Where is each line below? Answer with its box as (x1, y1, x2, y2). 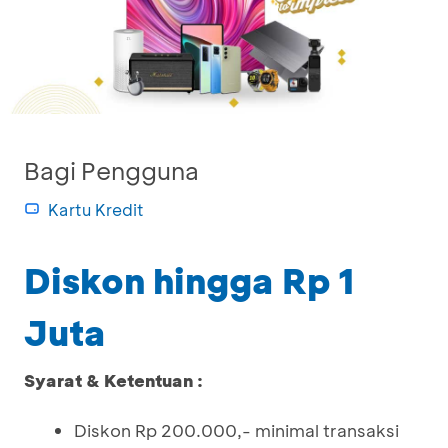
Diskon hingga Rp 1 (24, 257, 355, 303)
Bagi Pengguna (24, 155, 199, 186)
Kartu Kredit (48, 199, 144, 220)
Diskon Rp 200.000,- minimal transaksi (74, 419, 399, 441)
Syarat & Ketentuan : (24, 369, 203, 391)
